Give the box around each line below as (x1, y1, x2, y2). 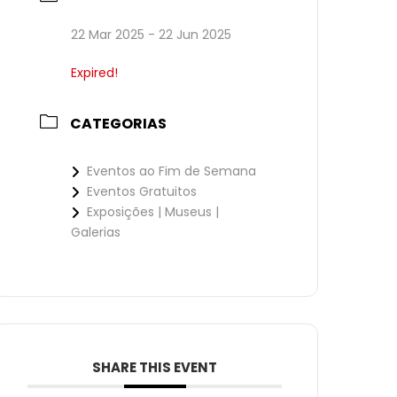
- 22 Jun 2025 (144, 26, 232, 43)
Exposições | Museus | (87, 203, 220, 221)
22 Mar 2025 (71, 26, 145, 43)
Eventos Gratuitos (87, 183, 198, 200)
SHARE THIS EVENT (92, 358, 218, 377)
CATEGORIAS (70, 113, 167, 134)
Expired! (71, 64, 119, 82)
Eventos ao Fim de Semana (87, 162, 257, 180)
